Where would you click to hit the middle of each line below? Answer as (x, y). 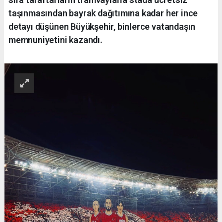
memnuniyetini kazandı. (55, 40)
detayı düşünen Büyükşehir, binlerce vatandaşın (102, 26)
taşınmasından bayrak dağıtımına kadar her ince (103, 13)
